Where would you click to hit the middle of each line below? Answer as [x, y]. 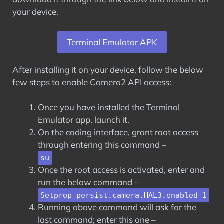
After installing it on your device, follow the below [108, 69]
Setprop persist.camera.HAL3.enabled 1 [124, 195]
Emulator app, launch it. [84, 120]
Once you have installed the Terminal [109, 107]
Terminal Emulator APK [112, 42]
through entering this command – [102, 145]
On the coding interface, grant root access [118, 132]
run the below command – [88, 182]
